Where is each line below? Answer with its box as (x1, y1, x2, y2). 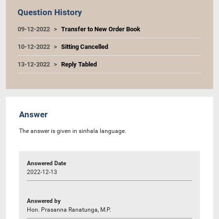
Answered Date (27, 159, 66, 167)
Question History (18, 7, 82, 17)
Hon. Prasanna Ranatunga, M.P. (27, 206, 111, 213)
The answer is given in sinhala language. (19, 127, 126, 134)
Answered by (27, 197, 61, 204)
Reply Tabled (61, 60, 97, 68)
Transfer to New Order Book (61, 25, 140, 33)
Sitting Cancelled (61, 43, 108, 50)
